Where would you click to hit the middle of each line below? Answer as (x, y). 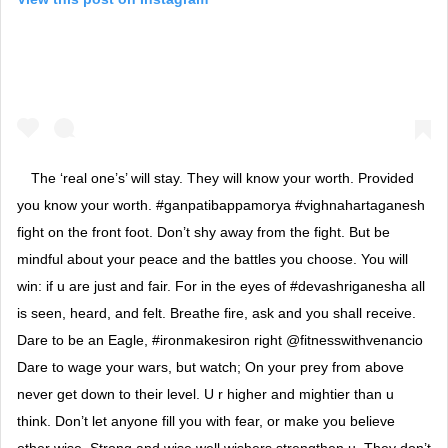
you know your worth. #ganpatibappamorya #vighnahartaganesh (221, 204)
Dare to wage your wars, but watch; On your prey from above (210, 366)
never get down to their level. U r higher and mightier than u (205, 393)
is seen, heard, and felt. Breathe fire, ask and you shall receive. (216, 312)
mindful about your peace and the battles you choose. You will (212, 258)
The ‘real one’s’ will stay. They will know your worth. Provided (222, 177)
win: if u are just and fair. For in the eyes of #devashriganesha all (221, 285)
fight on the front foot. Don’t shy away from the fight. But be (203, 231)
